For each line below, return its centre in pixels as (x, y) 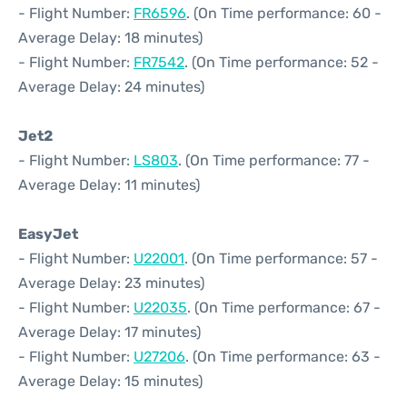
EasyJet (48, 234)
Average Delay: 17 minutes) (109, 332)
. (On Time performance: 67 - (284, 308)
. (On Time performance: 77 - (274, 160)
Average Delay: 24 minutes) (111, 87)
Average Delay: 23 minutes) (111, 283)
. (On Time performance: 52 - (282, 62)
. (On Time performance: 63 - (283, 357)
